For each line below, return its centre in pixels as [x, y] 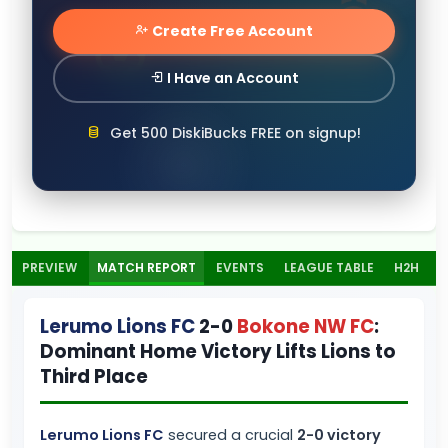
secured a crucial [230, 435]
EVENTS [240, 267]
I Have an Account [231, 78]
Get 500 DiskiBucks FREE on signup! [233, 133]
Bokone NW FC [305, 326]
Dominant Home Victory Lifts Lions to [218, 351]
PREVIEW [49, 267]
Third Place [94, 376]
